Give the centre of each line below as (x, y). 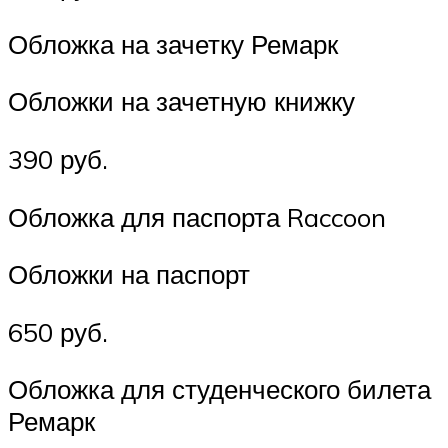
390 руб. (58, 158)
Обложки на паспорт (129, 274)
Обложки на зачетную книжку (181, 101)
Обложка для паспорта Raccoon (197, 216)
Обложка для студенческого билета (219, 389)
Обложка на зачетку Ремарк (173, 43)
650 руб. (58, 331)
